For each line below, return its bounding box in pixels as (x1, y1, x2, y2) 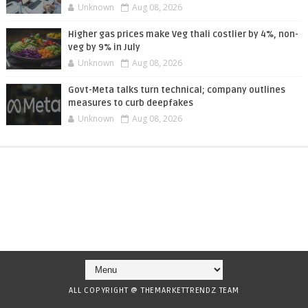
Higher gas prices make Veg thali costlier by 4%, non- (67, 29, 298, 40)
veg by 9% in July (67, 42, 140, 53)
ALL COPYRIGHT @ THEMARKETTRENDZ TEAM (69, 285, 239, 296)
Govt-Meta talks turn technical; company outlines (67, 85, 285, 96)
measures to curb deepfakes (67, 98, 193, 109)
